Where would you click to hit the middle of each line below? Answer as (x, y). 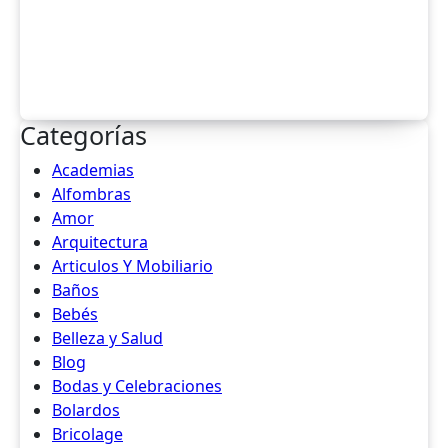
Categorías (83, 135)
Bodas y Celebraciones (137, 386)
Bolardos (86, 410)
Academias (93, 170)
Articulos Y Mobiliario (132, 266)
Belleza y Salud (107, 338)
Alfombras (91, 194)
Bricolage (87, 434)
